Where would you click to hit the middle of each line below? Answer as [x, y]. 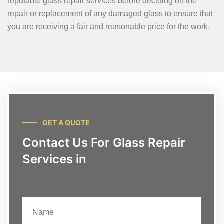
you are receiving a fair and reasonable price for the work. [109, 26]
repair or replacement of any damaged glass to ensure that [110, 13]
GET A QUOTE [66, 122]
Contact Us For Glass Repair [104, 142]
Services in [54, 159]
